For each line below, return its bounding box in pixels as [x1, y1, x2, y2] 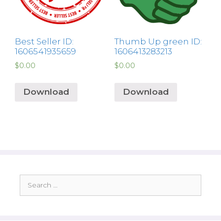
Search [19, 174, 43, 184]
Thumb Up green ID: [114, 37, 202, 47]
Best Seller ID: [15, 37, 74, 47]
